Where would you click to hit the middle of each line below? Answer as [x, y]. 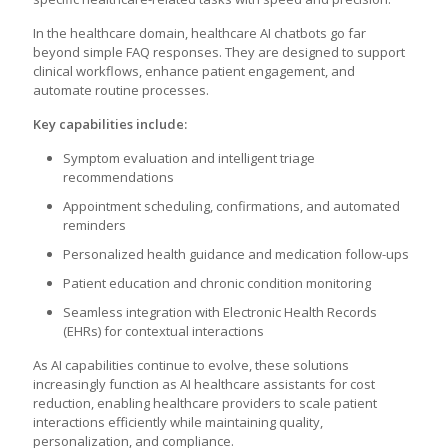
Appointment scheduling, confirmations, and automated [231, 206]
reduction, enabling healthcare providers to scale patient [205, 403]
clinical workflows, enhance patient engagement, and [194, 71]
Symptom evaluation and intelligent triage [189, 158]
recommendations [118, 177]
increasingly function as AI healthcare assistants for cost [204, 384]
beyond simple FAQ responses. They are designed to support [219, 52]
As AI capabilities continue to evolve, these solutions [191, 365]
